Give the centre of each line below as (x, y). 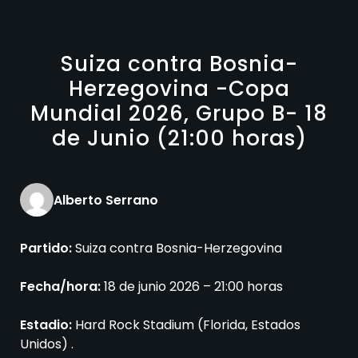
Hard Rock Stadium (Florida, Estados (186, 325)
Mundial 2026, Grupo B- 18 (179, 114)
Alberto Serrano (106, 200)
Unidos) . (47, 344)
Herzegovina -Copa (179, 89)
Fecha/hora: (62, 287)
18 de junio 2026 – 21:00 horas (193, 287)
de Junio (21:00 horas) (179, 139)
